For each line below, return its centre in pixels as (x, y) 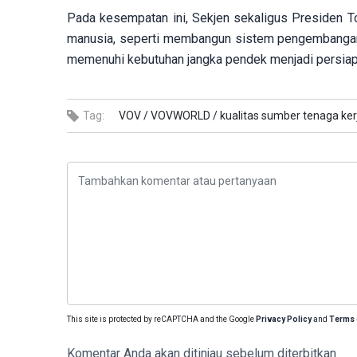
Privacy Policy (284, 320)
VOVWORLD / (184, 116)
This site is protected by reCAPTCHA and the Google (161, 320)
